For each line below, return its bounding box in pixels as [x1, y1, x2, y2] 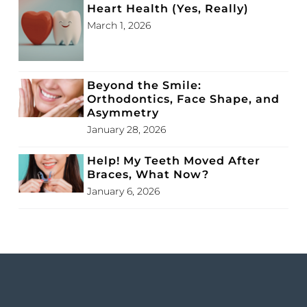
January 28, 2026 [87, 123, 166, 136]
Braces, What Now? [87, 167, 209, 181]
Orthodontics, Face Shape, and [87, 92, 280, 106]
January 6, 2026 [87, 184, 160, 197]
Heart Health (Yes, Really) [87, 1, 249, 15]
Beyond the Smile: [87, 78, 201, 92]
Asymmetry [87, 106, 159, 119]
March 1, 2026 [87, 19, 151, 32]
